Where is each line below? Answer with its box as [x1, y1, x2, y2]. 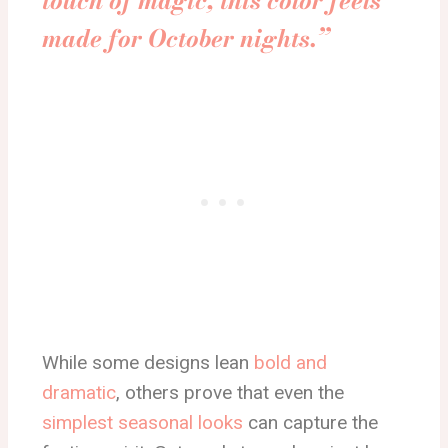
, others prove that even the [116, 381, 344, 404]
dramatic [42, 381, 116, 404]
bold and [254, 351, 327, 374]
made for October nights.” [42, 20, 329, 57]
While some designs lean [42, 351, 254, 374]
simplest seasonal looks [42, 411, 243, 434]
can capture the [243, 411, 378, 434]
